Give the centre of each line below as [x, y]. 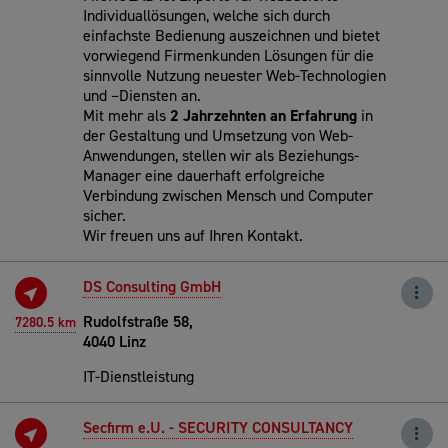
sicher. [104, 215]
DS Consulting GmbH [152, 286]
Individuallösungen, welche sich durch [206, 15]
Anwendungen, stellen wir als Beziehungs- [221, 155]
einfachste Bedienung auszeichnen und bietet [231, 35]
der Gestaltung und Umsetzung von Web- [218, 135]
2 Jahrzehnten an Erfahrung [263, 115]
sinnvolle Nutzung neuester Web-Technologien [234, 75]
